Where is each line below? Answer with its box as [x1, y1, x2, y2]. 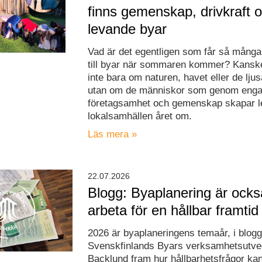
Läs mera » [88, 129, 137, 140]
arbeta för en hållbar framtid [88, 202, 259, 219]
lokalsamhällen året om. [88, 111, 192, 122]
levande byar [88, 21, 167, 37]
